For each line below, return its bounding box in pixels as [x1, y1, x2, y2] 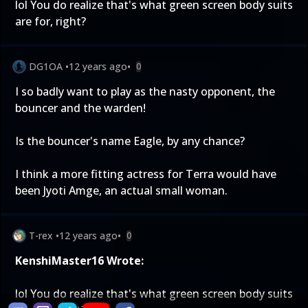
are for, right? [15, 14, 86, 29]
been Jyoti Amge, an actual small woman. [15, 183, 228, 198]
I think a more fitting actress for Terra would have [15, 166, 276, 181]
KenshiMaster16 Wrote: [15, 253, 144, 268]
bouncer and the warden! [15, 100, 146, 115]
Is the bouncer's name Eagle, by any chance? [15, 133, 245, 148]
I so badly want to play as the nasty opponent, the [15, 84, 275, 99]
